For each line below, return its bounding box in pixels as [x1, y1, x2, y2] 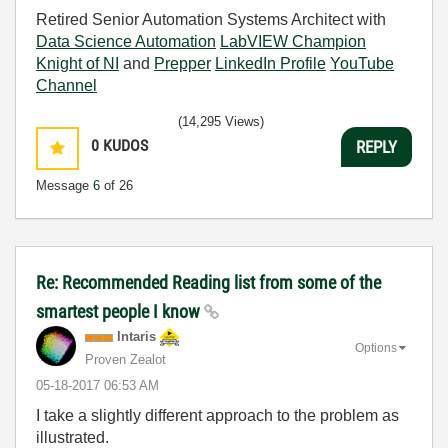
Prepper [154, 55, 211, 72]
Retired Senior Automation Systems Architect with [36, 11, 386, 28]
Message [36, 178, 93, 193]
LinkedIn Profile [215, 55, 326, 72]
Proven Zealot [85, 352, 166, 367]
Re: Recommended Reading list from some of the [36, 272, 381, 293]
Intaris [117, 329, 156, 344]
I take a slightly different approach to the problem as [36, 407, 399, 424]
